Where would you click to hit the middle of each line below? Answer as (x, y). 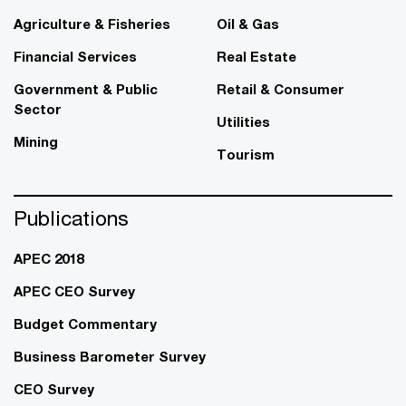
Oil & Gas (248, 23)
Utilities (243, 121)
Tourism (246, 154)
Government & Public (86, 88)
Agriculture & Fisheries (92, 23)
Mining (36, 141)
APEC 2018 (48, 258)
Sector (38, 108)
